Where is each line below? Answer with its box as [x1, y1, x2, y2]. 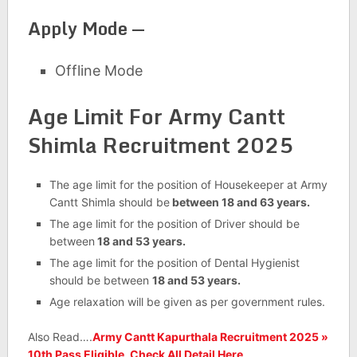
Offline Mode [55, 61, 143, 79]
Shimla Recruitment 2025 [27, 128, 293, 163]
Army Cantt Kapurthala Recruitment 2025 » [92, 330, 328, 344]
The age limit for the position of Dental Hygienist [49, 256, 300, 270]
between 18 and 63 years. [169, 195, 310, 210]
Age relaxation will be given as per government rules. [49, 295, 325, 309]
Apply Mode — [27, 14, 144, 42]
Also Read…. [27, 330, 92, 344]
